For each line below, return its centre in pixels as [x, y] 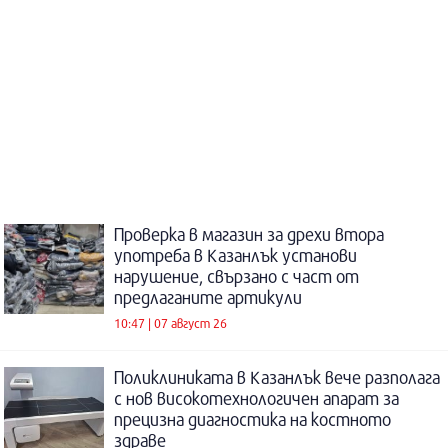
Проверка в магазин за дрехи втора [249, 234]
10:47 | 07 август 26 [170, 322]
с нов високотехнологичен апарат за [256, 398]
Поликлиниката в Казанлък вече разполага [277, 377]
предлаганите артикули [208, 297]
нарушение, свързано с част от [236, 276]
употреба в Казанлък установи [235, 255]
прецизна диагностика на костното [252, 419]
